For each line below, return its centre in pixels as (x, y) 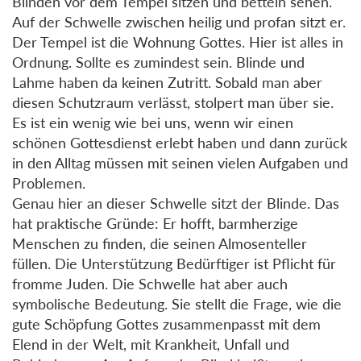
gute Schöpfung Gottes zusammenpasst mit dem (166, 324)
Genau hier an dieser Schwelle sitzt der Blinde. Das (176, 203)
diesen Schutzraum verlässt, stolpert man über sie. (173, 102)
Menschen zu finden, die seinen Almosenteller (160, 243)
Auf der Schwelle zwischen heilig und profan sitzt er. (179, 21)
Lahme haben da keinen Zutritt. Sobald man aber (167, 82)
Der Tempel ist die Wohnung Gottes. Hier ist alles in (178, 41)
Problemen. (49, 183)
